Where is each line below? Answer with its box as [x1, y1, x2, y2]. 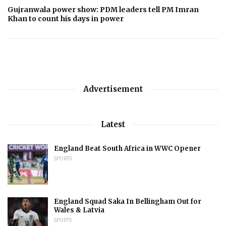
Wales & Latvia [54, 205, 104, 214]
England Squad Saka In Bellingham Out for [54, 197, 201, 206]
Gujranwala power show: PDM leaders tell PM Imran [8, 5, 199, 14]
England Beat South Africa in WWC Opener [54, 144, 201, 153]
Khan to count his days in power [8, 14, 124, 23]
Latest [101, 119, 125, 129]
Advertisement [83, 84, 143, 94]
